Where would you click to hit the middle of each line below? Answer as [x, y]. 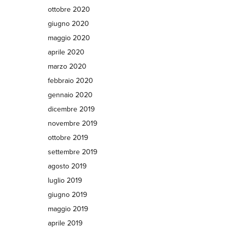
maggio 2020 [69, 38]
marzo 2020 [67, 66]
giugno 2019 [67, 195]
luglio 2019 [65, 180]
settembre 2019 [72, 152]
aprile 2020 [66, 52]
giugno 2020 [68, 24]
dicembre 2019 [71, 109]
